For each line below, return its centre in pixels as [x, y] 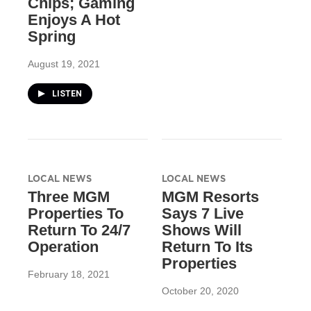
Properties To [76, 214]
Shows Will [201, 230]
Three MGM [69, 197]
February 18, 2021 [69, 275]
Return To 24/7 [79, 230]
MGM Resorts [210, 197]
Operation [63, 247]
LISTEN [67, 94]
